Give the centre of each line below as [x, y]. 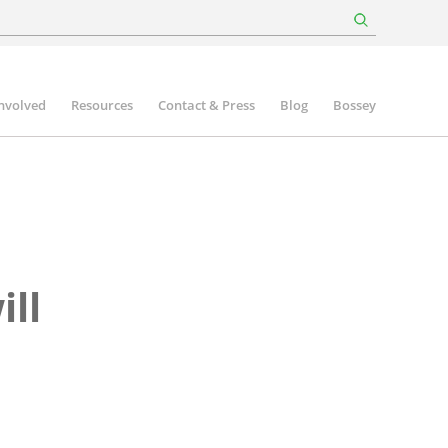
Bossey [354, 105]
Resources [102, 105]
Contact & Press [206, 105]
